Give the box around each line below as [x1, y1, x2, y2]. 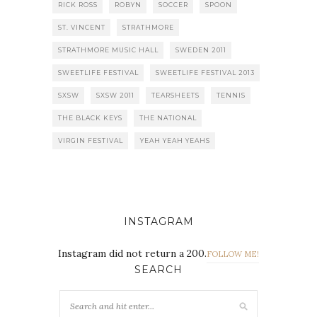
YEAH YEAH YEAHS [140, 136, 210, 144]
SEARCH [134, 263, 183, 276]
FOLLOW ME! [207, 248, 259, 259]
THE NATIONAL [139, 113, 197, 122]
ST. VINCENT [58, 23, 105, 31]
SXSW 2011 [96, 91, 134, 99]
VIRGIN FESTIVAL [58, 136, 123, 144]
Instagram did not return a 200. [58, 246, 207, 260]
